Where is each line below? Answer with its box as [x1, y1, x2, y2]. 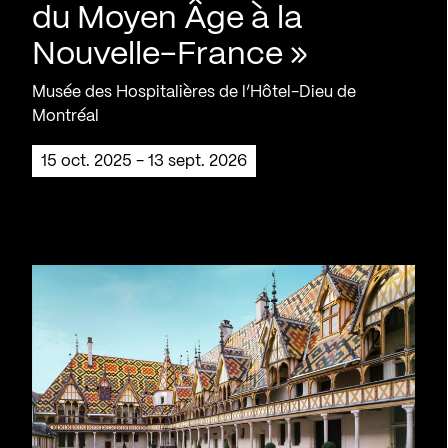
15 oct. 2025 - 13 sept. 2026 [47, 153, 247, 169]
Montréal [32, 108, 99, 124]
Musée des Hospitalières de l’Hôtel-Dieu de [32, 84, 356, 100]
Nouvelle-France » [32, 39, 308, 70]
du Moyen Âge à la [32, 3, 303, 34]
